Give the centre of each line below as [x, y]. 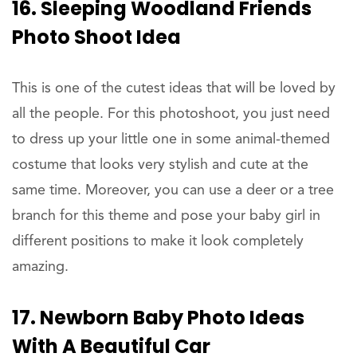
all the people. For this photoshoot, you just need [171, 114]
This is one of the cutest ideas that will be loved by [174, 88]
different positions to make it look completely [158, 241]
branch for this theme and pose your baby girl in [166, 216]
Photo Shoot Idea [96, 37]
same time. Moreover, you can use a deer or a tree [173, 190]
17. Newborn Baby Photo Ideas [158, 317]
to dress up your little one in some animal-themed [171, 139]
